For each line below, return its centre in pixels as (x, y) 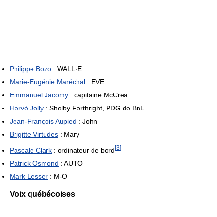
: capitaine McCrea (98, 95)
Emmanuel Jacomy (39, 95)
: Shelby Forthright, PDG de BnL (94, 108)
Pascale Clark (31, 150)
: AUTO (71, 163)
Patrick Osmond (34, 163)
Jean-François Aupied (43, 121)
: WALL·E (67, 69)
